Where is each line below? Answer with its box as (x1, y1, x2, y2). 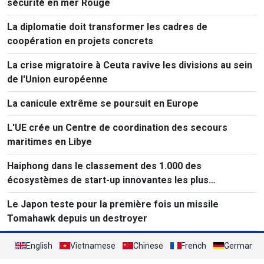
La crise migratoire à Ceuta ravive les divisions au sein (7, 59, 252, 71)
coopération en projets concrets (7, 35, 153, 47)
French (181, 240, 206, 250)
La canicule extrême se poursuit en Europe (7, 97, 199, 109)
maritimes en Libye (7, 136, 92, 147)
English (26, 240, 52, 250)
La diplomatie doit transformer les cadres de (7, 21, 207, 32)
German (224, 240, 254, 250)
